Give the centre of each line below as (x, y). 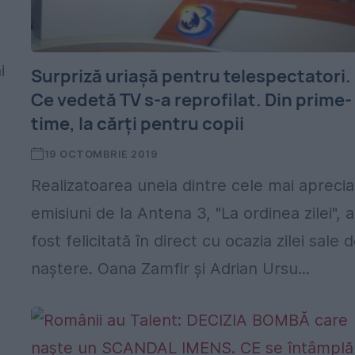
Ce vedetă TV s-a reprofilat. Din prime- (192, 100)
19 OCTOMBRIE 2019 (101, 154)
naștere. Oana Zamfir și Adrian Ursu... (171, 269)
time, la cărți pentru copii (138, 124)
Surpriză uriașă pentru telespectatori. (191, 76)
